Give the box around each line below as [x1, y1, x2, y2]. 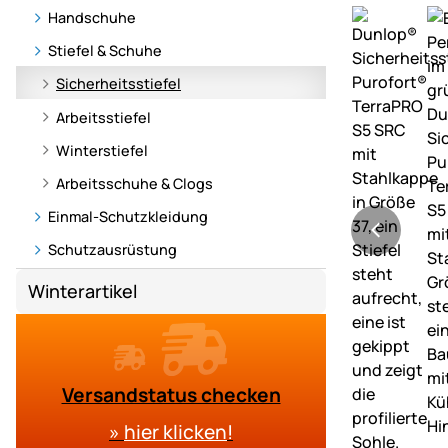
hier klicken [124, 419, 227, 446]
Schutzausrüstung [48, 240, 177, 260]
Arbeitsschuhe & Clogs [56, 174, 213, 194]
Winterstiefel [56, 140, 148, 160]
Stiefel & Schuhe [48, 41, 162, 61]
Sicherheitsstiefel [56, 74, 181, 94]
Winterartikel [28, 279, 138, 304]
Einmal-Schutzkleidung [48, 207, 208, 227]
